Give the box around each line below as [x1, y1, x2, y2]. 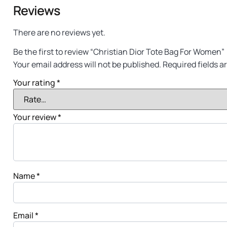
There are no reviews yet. [13, 26, 105, 38]
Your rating [13, 77, 57, 89]
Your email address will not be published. [13, 59, 161, 70]
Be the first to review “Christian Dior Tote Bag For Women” [13, 46, 224, 58]
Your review [13, 111, 58, 123]
